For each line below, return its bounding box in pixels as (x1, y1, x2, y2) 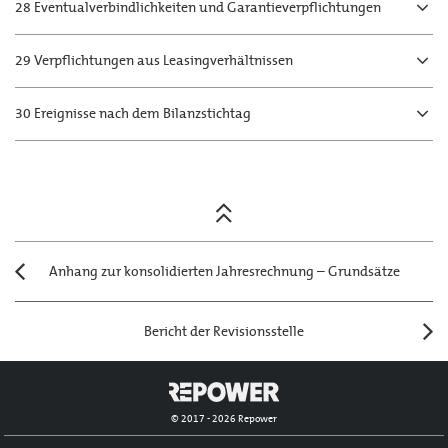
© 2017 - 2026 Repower (171, 411, 277, 425)
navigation (14, 260, 80, 279)
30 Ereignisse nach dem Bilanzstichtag (15, 104, 251, 123)
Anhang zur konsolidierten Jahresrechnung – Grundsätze (48, 262, 400, 281)
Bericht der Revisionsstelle (144, 322, 304, 341)
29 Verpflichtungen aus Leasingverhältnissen (15, 51, 293, 70)
